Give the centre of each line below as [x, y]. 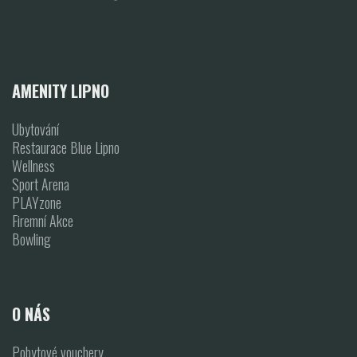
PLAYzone [37, 202]
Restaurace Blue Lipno [66, 147]
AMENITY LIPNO [61, 90]
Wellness [33, 165]
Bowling [31, 239]
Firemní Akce [43, 220]
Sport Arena [41, 184]
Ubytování [35, 129]
